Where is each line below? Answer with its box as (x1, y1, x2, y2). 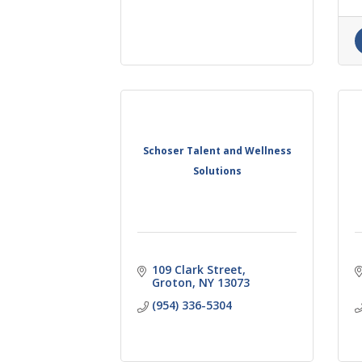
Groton (151, 274, 192, 290)
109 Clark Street (151, 261, 242, 277)
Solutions (192, 164, 242, 179)
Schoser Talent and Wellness (142, 144, 292, 158)
